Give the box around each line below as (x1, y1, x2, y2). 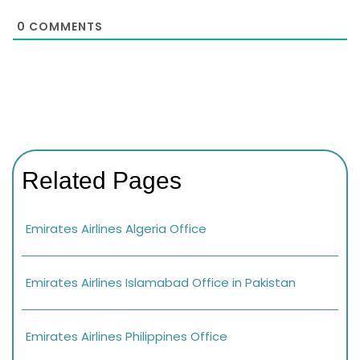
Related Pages (22, 167, 182, 194)
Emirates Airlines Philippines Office (26, 328, 227, 346)
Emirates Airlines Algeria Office (26, 220, 207, 238)
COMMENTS (26, 18, 103, 35)
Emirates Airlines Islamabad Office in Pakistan (26, 274, 296, 292)
